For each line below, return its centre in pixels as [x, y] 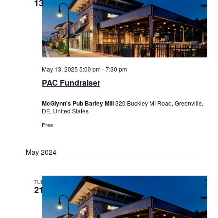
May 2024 [41, 152]
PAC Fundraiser [71, 83]
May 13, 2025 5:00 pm [71, 69]
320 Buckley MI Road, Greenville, [159, 103]
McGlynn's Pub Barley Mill [78, 103]
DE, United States [65, 110]
